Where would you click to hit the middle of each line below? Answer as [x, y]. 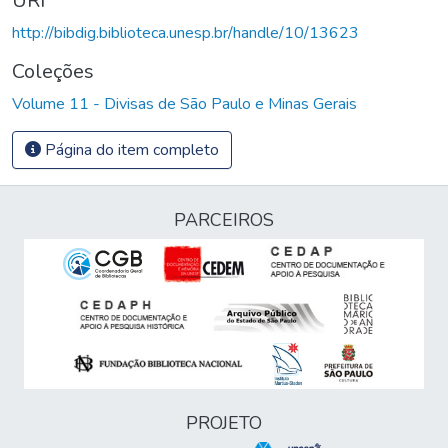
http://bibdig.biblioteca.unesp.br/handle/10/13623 [185, 32]
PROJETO [224, 423]
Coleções [53, 71]
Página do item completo [130, 149]
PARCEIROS [224, 220]
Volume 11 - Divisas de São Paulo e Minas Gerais [184, 103]
